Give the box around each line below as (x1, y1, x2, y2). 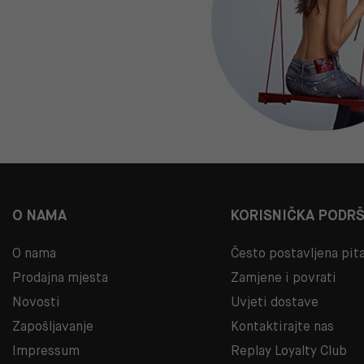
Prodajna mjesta (12, 268, 108, 286)
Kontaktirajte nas (231, 317, 335, 335)
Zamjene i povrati (231, 268, 337, 286)
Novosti (12, 292, 60, 310)
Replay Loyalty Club (231, 341, 348, 359)
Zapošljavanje (12, 317, 93, 335)
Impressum (12, 341, 80, 359)
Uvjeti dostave (231, 292, 319, 310)
